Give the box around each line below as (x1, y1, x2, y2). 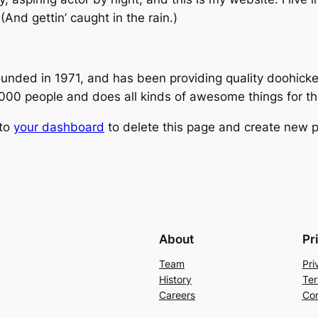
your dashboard (13, 120, 104, 135)
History (159, 273, 192, 285)
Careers (159, 288, 195, 301)
